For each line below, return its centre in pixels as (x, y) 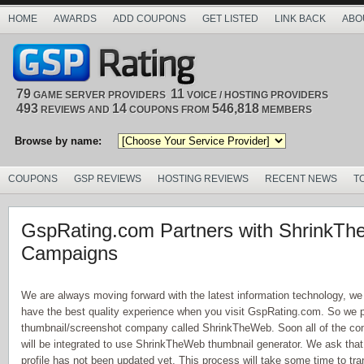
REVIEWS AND (75, 110)
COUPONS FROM (169, 110)
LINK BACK (300, 19)
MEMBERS (286, 110)
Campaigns (69, 253)
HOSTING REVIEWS (203, 179)
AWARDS (75, 19)
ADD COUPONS (149, 19)
